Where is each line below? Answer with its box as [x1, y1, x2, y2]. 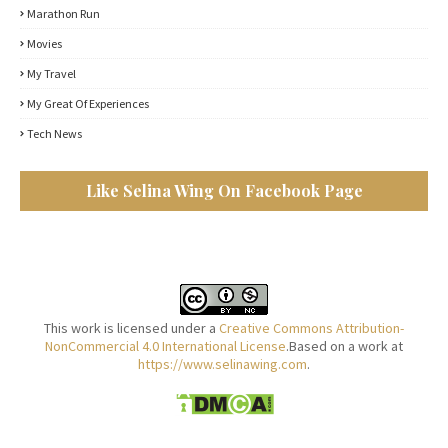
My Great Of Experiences [27, 96, 149, 111]
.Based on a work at [286, 337, 403, 355]
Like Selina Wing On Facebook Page [85, 180, 363, 201]
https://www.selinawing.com [138, 355, 307, 373]
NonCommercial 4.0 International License [45, 337, 286, 355]
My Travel [27, 66, 76, 81]
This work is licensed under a [44, 319, 219, 337]
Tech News [27, 126, 82, 141]
